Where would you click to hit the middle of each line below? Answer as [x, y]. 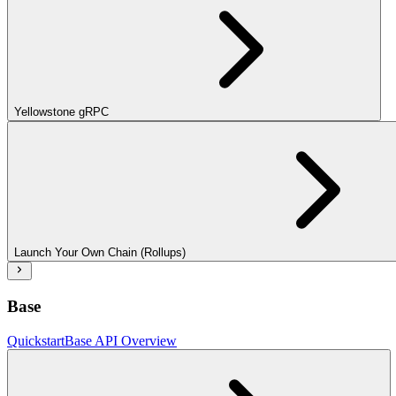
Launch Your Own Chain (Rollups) [100, 253]
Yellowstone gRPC [61, 112]
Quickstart [36, 340]
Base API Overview [121, 340]
